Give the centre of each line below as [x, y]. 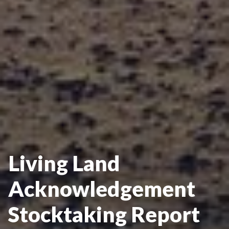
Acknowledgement [102, 189]
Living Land [64, 163]
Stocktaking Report [104, 214]
